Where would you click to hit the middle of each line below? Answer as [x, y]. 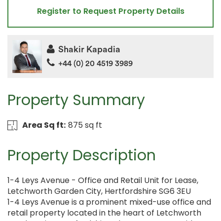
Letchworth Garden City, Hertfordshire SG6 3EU [99, 191]
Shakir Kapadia [89, 50]
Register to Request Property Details [110, 11]
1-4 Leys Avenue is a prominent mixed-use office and [109, 202]
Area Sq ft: [44, 125]
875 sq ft [85, 125]
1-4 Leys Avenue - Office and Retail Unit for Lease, [103, 181]
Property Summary [76, 100]
